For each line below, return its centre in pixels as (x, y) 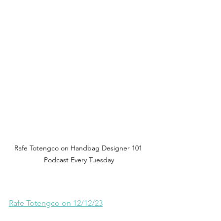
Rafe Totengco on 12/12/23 (56, 203)
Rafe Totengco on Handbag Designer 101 (79, 148)
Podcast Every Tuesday (79, 160)
